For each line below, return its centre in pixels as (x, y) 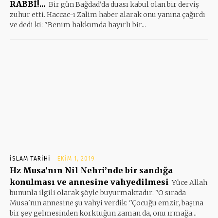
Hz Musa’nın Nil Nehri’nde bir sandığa (91, 170)
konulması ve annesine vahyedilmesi (89, 182)
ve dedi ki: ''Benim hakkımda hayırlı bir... (78, 25)
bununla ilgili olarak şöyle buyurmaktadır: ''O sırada (98, 192)
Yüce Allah (190, 182)
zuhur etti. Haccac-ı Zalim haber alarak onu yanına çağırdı (108, 14)
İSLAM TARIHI (30, 158)
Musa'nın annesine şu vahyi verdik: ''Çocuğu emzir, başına (107, 203)
